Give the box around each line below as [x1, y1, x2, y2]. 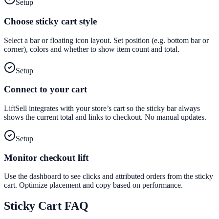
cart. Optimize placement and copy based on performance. [4, 181, 183, 190]
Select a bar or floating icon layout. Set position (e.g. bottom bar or [4, 36, 209, 44]
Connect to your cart [4, 84, 87, 95]
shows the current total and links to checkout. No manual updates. [4, 112, 206, 121]
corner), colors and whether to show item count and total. [4, 44, 179, 53]
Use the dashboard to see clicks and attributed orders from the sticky [4, 172, 213, 181]
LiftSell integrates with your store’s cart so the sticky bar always [4, 104, 200, 112]
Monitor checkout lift [4, 152, 88, 163]
